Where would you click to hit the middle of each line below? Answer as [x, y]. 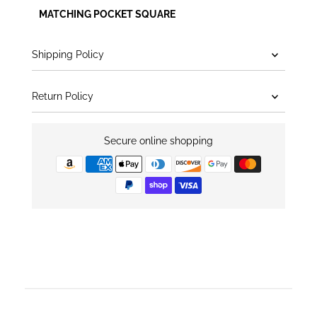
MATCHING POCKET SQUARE [108, 14]
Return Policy [63, 96]
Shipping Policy [68, 54]
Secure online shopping [158, 140]
